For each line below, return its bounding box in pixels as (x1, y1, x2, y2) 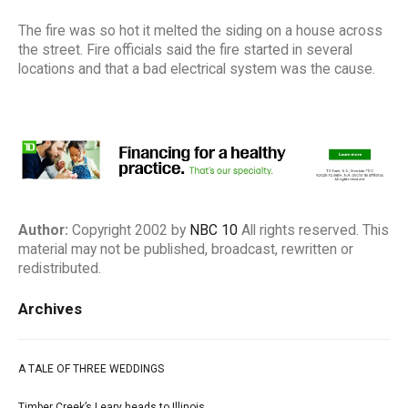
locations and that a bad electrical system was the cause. (18, 61, 375, 78)
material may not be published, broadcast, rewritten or (18, 240, 353, 258)
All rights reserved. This (238, 221, 389, 239)
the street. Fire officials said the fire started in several (18, 42, 352, 59)
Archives (18, 299, 82, 318)
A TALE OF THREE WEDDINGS (18, 362, 164, 375)
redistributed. (18, 260, 101, 277)
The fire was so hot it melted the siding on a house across (18, 23, 382, 40)
